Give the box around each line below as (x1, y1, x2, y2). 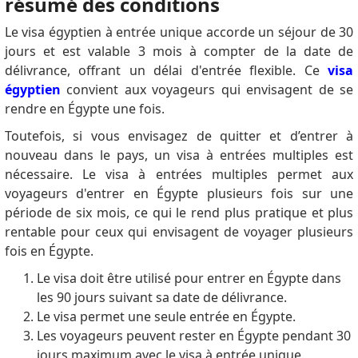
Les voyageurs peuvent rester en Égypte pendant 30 (36, 327, 351, 345)
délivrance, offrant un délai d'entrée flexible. (4, 62, 304, 80)
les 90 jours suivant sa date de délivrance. (36, 288, 287, 307)
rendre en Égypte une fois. (4, 100, 168, 118)
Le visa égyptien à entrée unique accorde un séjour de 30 (4, 23, 354, 42)
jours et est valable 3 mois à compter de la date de (4, 42, 354, 61)
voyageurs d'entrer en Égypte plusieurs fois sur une (4, 185, 354, 203)
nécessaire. (4, 165, 82, 184)
